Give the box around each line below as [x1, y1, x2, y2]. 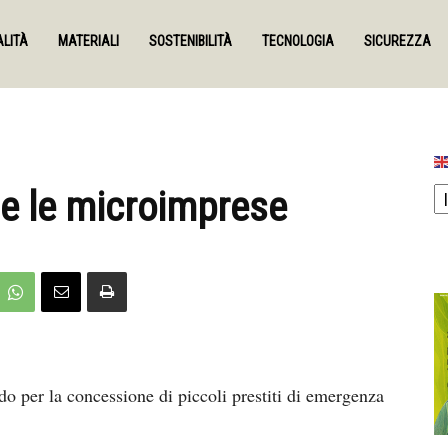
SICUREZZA [364, 33, 431, 49]
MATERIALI [58, 33, 119, 49]
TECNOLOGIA [262, 33, 334, 49]
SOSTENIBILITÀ [149, 33, 232, 49]
